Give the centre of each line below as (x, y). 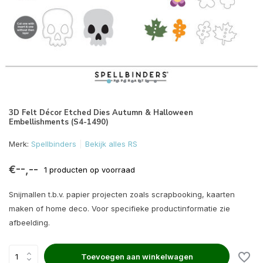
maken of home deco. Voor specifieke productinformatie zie (119, 208)
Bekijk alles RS (111, 144)
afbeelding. (29, 222)
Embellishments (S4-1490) (59, 122)
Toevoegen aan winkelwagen (137, 256)
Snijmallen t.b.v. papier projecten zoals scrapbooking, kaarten (122, 194)
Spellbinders (54, 144)
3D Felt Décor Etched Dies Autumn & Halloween (101, 113)
